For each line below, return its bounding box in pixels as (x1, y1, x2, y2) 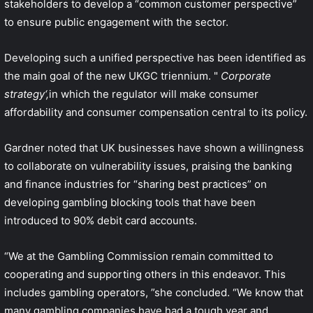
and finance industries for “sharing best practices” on (4, 177, 267, 191)
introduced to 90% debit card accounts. (4, 213, 197, 227)
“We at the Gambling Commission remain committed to (4, 249, 273, 263)
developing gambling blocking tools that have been (4, 195, 256, 209)
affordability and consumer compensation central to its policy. (4, 105, 307, 119)
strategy (4, 87, 45, 101)
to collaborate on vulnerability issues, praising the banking (4, 159, 292, 173)
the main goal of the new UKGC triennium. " (4, 68, 218, 82)
